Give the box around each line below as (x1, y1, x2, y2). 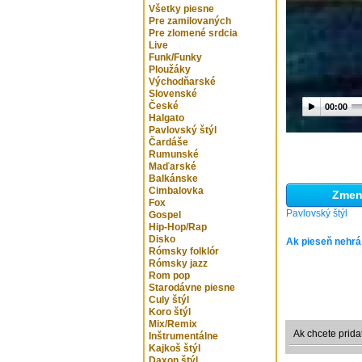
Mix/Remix (149, 318, 197, 330)
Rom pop (149, 270, 190, 281)
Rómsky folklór (149, 246, 219, 257)
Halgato (149, 112, 184, 124)
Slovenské (149, 88, 197, 99)
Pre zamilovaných (149, 15, 231, 27)
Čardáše (149, 137, 188, 148)
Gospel (149, 209, 181, 221)
